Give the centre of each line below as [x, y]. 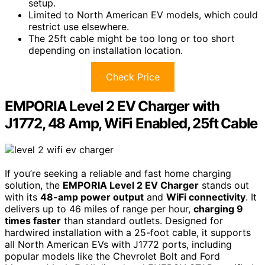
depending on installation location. [106, 51]
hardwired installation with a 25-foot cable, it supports [128, 232]
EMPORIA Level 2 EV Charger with [112, 106]
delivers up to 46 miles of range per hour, [99, 209]
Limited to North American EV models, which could [143, 15]
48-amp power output [92, 197]
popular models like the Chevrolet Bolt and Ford [112, 256]
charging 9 [218, 209]
